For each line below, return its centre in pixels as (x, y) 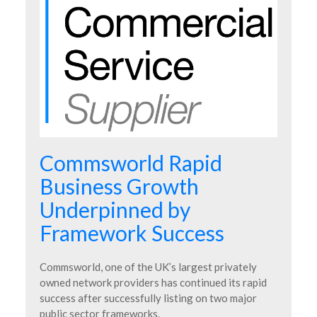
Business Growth (119, 186)
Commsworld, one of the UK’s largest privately (148, 266)
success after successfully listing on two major (148, 298)
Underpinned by (115, 209)
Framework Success (132, 232)
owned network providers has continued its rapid (153, 282)
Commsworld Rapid (131, 162)
